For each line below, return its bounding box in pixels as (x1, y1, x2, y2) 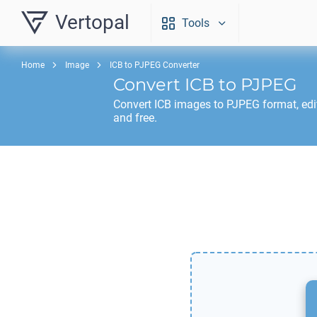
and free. (113, 111, 157, 125)
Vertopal (55, 11, 129, 34)
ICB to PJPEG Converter (110, 60, 200, 70)
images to (171, 98, 226, 111)
